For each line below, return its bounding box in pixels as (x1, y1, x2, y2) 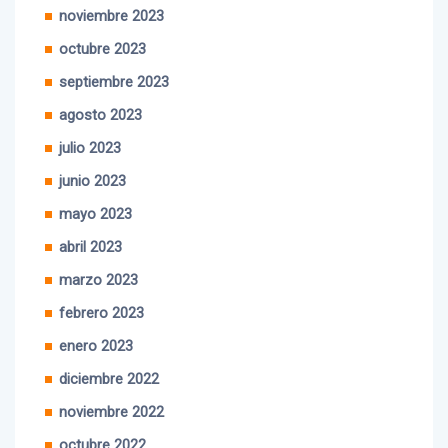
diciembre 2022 (59, 349, 159, 367)
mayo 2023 (59, 184, 132, 202)
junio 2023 (59, 151, 126, 169)
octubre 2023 (59, 19, 146, 37)
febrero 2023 (59, 283, 144, 301)
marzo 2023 (59, 250, 138, 268)
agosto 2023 (59, 85, 142, 103)
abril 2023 (59, 217, 122, 235)
